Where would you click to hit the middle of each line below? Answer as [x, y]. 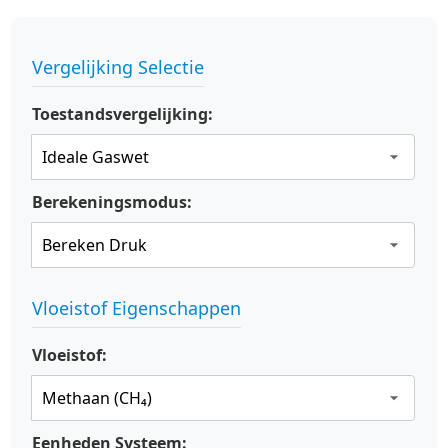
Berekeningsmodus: [112, 202]
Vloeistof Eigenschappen [136, 308]
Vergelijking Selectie [118, 67]
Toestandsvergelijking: [122, 114]
